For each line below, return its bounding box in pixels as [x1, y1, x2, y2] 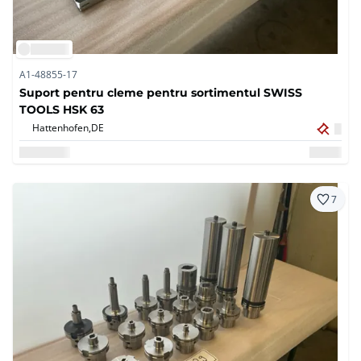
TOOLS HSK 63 [19, 102, 104, 118]
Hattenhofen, [32, 121, 91, 135]
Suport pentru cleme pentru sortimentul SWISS [19, 85, 302, 101]
